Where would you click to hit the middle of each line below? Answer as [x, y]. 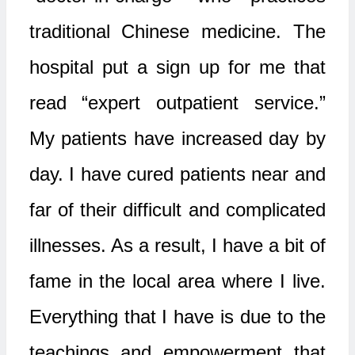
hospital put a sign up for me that [177, 67]
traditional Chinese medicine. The [177, 31]
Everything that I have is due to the [177, 317]
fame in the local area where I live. [177, 281]
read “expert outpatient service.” [177, 103]
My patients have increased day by [177, 138]
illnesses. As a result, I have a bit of [177, 245]
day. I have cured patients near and [177, 174]
